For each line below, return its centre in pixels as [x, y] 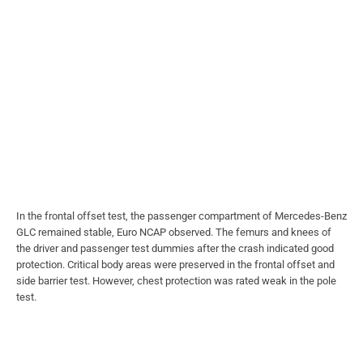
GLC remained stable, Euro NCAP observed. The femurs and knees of [174, 232]
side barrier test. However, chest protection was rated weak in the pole [176, 280]
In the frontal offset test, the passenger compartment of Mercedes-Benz [181, 216]
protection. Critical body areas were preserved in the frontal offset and [175, 264]
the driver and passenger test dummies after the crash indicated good [175, 248]
